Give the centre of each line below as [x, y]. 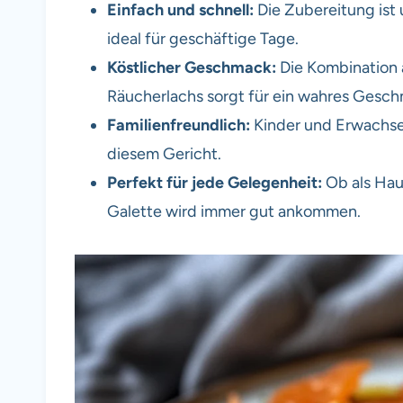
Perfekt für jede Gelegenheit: [215, 182]
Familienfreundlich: [179, 125]
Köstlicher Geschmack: [192, 67]
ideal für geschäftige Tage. [203, 38]
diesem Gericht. [164, 153]
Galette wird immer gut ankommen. [234, 211]
